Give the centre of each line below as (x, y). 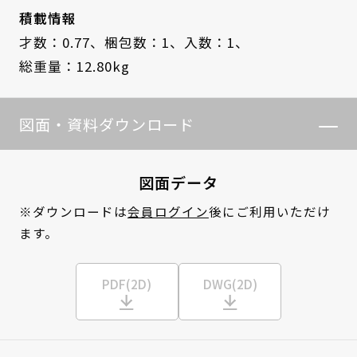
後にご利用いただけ (269, 212)
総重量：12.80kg (74, 67)
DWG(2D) (230, 284)
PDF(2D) (127, 284)
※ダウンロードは (73, 212)
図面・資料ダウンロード (106, 124)
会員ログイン (168, 212)
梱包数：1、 (144, 43)
